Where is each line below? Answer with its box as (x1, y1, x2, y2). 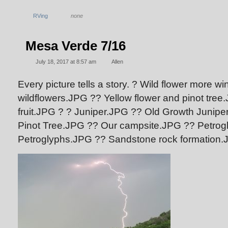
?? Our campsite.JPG (87, 120, 184, 131)
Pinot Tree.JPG (18, 120, 87, 131)
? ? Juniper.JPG (58, 106, 131, 117)
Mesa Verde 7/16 (25, 39, 126, 53)
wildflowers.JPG (18, 92, 90, 103)
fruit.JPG (18, 106, 58, 117)
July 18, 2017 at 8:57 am (36, 59, 96, 65)
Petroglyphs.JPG (18, 133, 95, 145)
